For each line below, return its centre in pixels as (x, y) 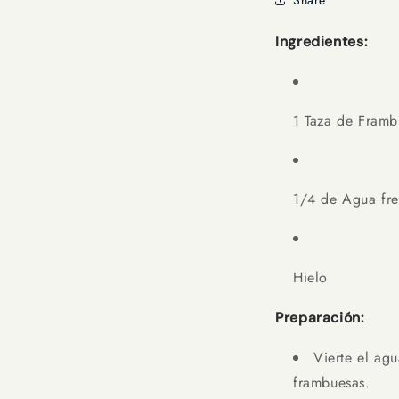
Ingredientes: (322, 41)
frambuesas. (332, 382)
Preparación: (320, 317)
